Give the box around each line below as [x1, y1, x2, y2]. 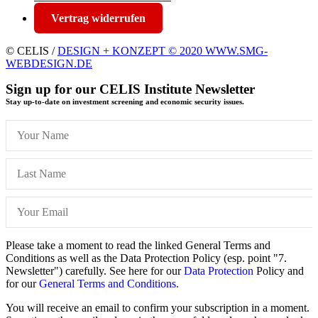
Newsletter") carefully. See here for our [6, 264, 184, 277]
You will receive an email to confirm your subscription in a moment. [6, 301, 309, 314]
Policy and [253, 264, 304, 277]
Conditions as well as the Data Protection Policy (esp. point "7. [6, 251, 287, 264]
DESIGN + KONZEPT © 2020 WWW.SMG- [57, 44, 268, 57]
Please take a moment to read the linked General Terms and [6, 238, 270, 251]
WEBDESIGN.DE [6, 57, 92, 70]
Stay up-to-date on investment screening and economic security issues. [6, 97, 244, 106]
